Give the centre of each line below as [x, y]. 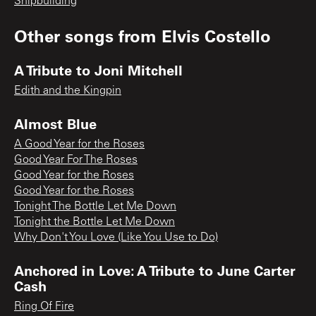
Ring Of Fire [44, 306]
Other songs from [88, 35]
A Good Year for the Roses [79, 144]
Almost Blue [55, 123]
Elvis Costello [216, 35]
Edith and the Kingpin [68, 91]
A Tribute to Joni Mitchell [98, 69]
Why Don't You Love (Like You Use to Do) [116, 237]
